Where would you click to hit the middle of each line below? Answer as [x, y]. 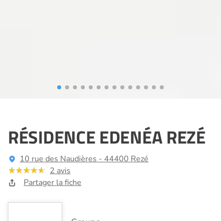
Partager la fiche [53, 182]
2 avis [60, 170]
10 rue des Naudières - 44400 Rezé [84, 159]
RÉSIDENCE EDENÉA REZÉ [107, 137]
